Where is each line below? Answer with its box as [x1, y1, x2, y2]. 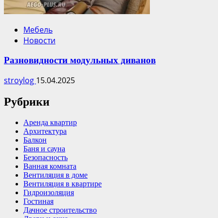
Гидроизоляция [23, 188, 74, 197]
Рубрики [4, 95, 50, 108]
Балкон [23, 135, 47, 144]
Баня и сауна [23, 144, 65, 153]
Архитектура [23, 127, 67, 135]
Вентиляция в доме [23, 170, 88, 179]
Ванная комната [23, 162, 76, 170]
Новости [23, 35, 55, 46]
